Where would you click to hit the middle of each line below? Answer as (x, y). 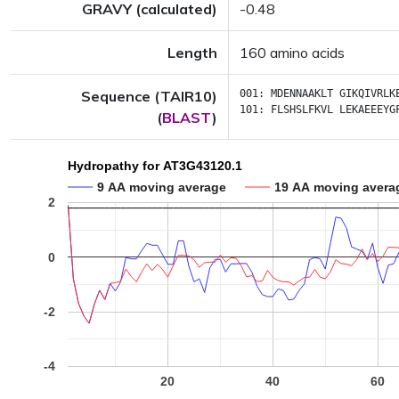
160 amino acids (292, 53)
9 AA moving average (162, 187)
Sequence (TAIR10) (149, 96)
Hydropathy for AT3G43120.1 (155, 166)
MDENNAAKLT (302, 94)
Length (192, 53)
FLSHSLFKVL (302, 110)
